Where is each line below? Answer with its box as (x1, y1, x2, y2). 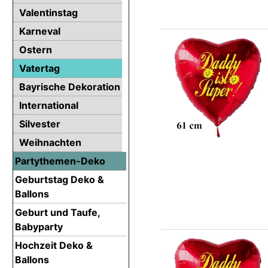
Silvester (19, 117, 60, 130)
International (19, 99, 78, 111)
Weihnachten (19, 136, 81, 148)
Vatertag (19, 62, 60, 74)
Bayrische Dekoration (19, 80, 120, 93)
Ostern (19, 43, 52, 56)
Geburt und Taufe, (15, 206, 100, 218)
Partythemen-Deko (15, 154, 105, 167)
